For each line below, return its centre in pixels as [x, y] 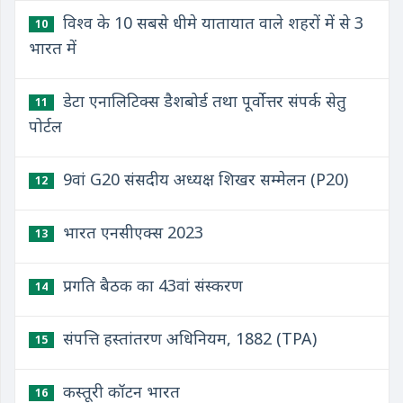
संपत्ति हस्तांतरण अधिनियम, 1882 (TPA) [188, 338]
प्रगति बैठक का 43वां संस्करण [151, 285]
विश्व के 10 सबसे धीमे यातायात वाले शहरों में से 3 [211, 22]
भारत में [53, 48]
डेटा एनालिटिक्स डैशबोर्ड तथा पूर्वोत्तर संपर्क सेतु [202, 101]
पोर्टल [45, 126]
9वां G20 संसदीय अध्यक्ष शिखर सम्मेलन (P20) [203, 179]
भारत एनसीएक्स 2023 [131, 232]
